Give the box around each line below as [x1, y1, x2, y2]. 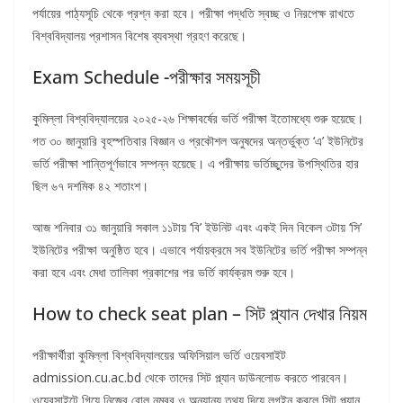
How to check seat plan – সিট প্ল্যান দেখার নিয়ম [32, 301, 367, 327]
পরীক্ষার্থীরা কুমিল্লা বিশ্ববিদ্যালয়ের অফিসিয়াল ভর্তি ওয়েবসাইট [32, 346, 286, 364]
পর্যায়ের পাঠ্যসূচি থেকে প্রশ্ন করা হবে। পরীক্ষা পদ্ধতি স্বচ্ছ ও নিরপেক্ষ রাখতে [32, 4, 354, 22]
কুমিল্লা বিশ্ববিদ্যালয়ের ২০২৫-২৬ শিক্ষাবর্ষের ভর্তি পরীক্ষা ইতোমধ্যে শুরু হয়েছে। [32, 110, 363, 128]
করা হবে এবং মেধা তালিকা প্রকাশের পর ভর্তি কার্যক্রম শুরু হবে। [32, 264, 295, 282]
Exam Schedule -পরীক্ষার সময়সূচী [32, 65, 261, 90]
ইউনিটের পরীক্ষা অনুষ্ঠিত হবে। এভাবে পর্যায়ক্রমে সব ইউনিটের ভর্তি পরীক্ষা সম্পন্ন [32, 241, 367, 259]
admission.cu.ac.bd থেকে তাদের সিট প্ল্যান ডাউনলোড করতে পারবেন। [32, 369, 348, 387]
